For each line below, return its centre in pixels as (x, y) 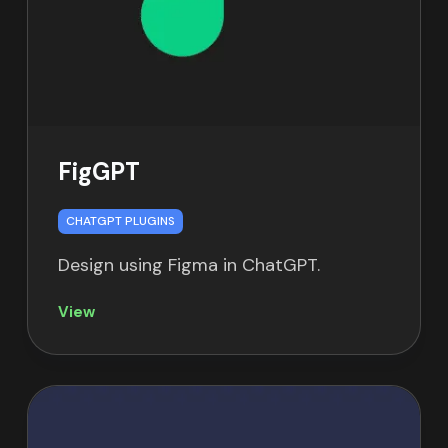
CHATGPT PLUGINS (120, 221)
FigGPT (98, 172)
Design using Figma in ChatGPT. (188, 265)
